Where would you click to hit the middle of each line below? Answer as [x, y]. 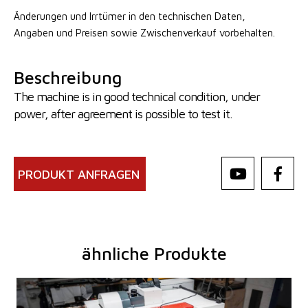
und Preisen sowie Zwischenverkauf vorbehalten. [166, 32]
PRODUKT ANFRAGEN [79, 174]
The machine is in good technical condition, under [137, 96]
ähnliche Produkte [154, 253]
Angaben [34, 32]
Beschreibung [68, 77]
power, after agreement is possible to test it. [123, 113]
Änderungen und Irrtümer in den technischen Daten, [130, 16]
